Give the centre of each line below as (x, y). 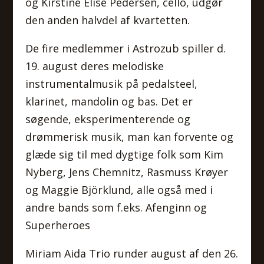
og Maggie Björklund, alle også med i (119, 190)
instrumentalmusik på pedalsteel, (111, 84)
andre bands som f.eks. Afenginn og (116, 207)
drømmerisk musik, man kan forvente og (129, 137)
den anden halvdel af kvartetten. (107, 20)
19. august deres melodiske (94, 66)
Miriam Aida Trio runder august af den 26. (131, 253)
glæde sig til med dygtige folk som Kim (124, 154)
